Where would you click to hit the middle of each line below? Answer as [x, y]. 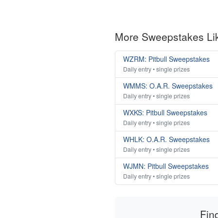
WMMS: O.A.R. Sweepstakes [168, 86]
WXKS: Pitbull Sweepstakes [165, 113]
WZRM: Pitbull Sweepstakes [166, 59]
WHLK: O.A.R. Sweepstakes [166, 139]
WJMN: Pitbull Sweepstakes [166, 166]
